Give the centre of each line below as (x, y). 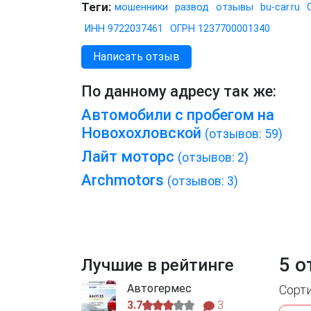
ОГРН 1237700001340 (220, 29)
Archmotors (124, 180)
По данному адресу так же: (179, 92)
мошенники (141, 8)
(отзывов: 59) (244, 134)
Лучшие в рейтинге (158, 266)
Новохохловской (143, 133)
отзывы (235, 8)
